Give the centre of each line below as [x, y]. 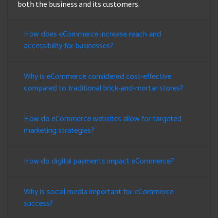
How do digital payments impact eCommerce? [99, 162]
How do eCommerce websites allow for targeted [103, 119]
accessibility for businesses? [69, 46]
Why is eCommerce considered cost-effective [98, 77]
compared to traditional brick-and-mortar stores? [104, 89]
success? [38, 204]
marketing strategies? [59, 131]
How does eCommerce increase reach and [92, 35]
